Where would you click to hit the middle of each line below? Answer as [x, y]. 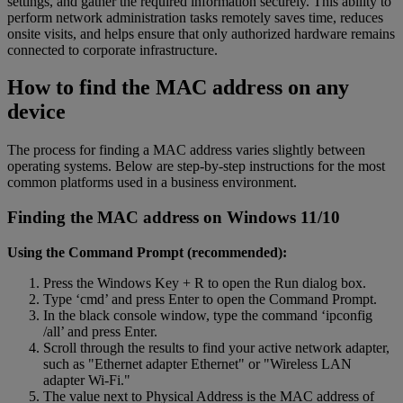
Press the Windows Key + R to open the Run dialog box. [205, 282]
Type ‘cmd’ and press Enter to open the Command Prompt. [210, 299]
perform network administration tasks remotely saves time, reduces [195, 17]
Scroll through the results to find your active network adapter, [216, 347]
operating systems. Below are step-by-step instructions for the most [196, 166]
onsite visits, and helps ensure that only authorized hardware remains [201, 33]
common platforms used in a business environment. [152, 183]
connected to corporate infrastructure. [112, 49]
